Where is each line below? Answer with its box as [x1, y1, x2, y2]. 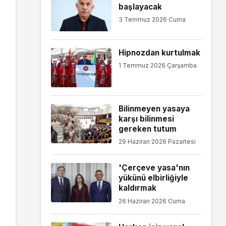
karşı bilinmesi [118, 114, 174, 124]
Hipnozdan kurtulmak [118, 47, 200, 58]
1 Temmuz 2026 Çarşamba [118, 62, 197, 70]
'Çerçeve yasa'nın [118, 163, 190, 173]
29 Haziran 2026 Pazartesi [118, 138, 196, 146]
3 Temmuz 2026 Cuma [118, 16, 186, 24]
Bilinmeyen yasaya [118, 103, 190, 114]
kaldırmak [118, 183, 156, 193]
